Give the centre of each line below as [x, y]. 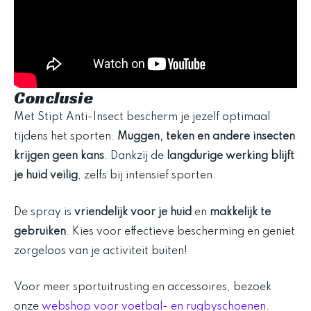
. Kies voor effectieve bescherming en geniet [180, 232]
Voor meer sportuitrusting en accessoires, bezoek [143, 288]
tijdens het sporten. [66, 137]
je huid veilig [46, 176]
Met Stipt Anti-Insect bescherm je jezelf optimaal [142, 118]
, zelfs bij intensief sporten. [147, 176]
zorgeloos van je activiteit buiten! [101, 251]
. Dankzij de [135, 157]
